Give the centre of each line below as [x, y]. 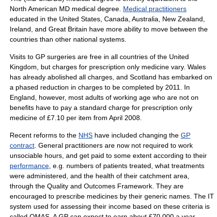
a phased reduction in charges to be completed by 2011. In [100, 87]
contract [22, 145]
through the [28, 186]
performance [29, 166]
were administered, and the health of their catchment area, [100, 176]
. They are [168, 186]
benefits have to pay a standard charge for [76, 108]
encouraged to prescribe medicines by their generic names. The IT [112, 196]
